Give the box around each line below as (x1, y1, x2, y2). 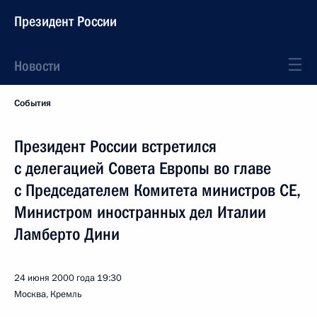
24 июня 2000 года (14, 272, 95, 284)
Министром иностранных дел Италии (14, 202, 266, 222)
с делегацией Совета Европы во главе (14, 158, 271, 178)
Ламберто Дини (14, 224, 120, 244)
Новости (14, 57, 60, 74)
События (14, 97, 51, 110)
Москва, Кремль (14, 288, 82, 301)
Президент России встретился (14, 137, 217, 156)
